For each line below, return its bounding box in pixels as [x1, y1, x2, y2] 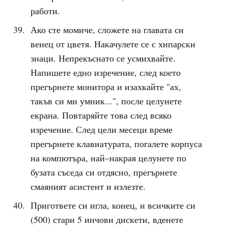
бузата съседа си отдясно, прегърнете [30, 166, 177, 178]
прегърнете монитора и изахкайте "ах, [30, 80, 181, 93]
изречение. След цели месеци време [30, 123, 173, 135]
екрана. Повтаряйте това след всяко [30, 109, 172, 121]
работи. [30, 5, 60, 17]
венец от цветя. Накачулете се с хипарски [30, 38, 195, 50]
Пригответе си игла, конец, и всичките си [30, 199, 195, 211]
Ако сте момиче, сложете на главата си [30, 23, 184, 36]
